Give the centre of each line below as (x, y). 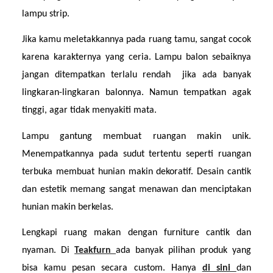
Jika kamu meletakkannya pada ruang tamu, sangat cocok (136, 40)
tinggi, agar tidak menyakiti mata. (90, 111)
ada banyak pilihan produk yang (183, 251)
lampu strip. (46, 14)
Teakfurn (95, 251)
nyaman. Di (48, 251)
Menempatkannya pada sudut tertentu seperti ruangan (136, 154)
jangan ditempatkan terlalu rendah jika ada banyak (136, 75)
